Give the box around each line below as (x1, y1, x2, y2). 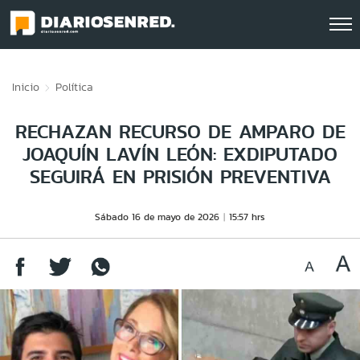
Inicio (12, 79, 39, 95)
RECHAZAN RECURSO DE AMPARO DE (14, 117, 346, 145)
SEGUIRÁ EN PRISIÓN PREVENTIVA (29, 162, 331, 190)
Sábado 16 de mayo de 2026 (95, 210, 219, 223)
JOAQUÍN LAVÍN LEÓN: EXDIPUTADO (22, 140, 337, 168)
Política (55, 79, 93, 95)
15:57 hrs (229, 210, 265, 223)
